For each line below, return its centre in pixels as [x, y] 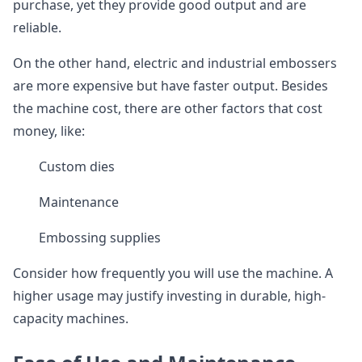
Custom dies [77, 166]
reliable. [37, 27]
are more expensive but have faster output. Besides [170, 86]
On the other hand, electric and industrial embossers [175, 63]
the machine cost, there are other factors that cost [168, 108]
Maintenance [79, 202]
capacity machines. [71, 318]
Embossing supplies [100, 238]
